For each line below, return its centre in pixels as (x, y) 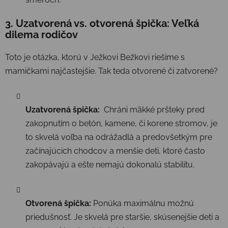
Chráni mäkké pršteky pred (152, 109)
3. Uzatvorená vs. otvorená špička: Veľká (102, 23)
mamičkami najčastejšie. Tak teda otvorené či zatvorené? (111, 71)
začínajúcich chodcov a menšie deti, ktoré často (115, 151)
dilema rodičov (41, 34)
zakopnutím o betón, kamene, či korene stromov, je (121, 123)
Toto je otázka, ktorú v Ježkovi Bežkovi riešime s (95, 57)
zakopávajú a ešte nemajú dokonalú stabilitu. (111, 164)
